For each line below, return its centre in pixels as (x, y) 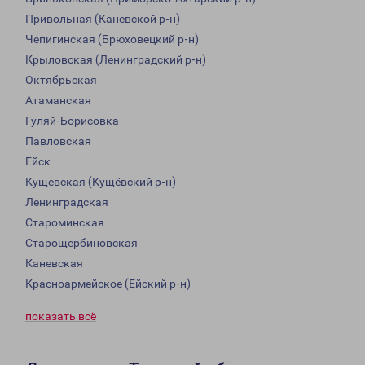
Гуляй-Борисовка (72, 121)
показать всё (61, 317)
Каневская (54, 264)
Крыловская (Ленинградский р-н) (116, 60)
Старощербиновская (81, 243)
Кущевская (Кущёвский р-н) (101, 182)
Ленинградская (67, 202)
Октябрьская (61, 80)
